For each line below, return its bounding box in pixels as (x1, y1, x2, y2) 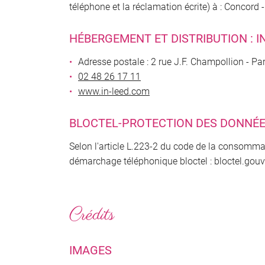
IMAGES (69, 244, 112, 257)
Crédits (69, 202, 114, 228)
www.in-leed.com (78, 86, 150, 97)
